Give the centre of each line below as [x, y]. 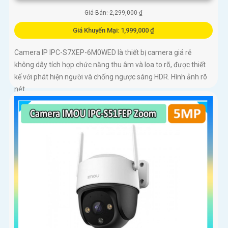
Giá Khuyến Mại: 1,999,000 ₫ [113, 31]
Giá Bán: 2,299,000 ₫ [113, 13]
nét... [22, 89]
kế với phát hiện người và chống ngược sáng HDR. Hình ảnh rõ [111, 77]
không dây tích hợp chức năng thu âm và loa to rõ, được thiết [110, 65]
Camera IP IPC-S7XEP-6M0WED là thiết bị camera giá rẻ [103, 53]
